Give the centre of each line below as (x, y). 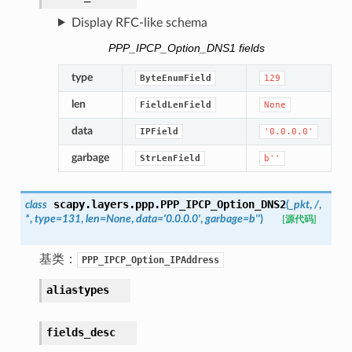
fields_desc (81, 332)
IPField (159, 131)
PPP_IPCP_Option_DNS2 (223, 204)
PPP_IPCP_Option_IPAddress (150, 260)
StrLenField (170, 158)
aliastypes (77, 290)
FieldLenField (175, 104)
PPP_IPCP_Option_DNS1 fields (187, 49)
